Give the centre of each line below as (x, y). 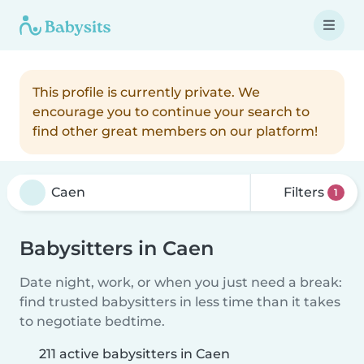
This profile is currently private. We (146, 92)
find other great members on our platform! (175, 131)
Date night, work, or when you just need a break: (181, 282)
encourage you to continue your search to (171, 112)
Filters (304, 192)
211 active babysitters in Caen (134, 354)
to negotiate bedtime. (92, 321)
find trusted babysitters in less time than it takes (180, 302)
